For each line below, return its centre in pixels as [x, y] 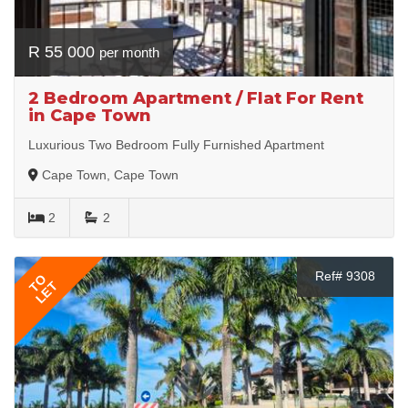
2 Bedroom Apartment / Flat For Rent [196, 98]
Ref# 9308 [345, 275]
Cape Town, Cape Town [110, 174]
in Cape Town [90, 115]
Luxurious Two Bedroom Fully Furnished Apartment [176, 144]
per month [129, 52]
